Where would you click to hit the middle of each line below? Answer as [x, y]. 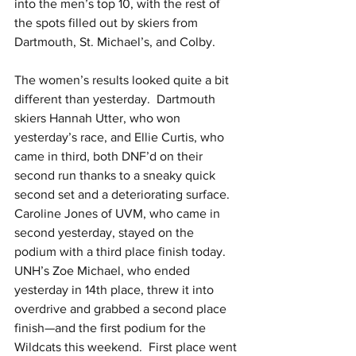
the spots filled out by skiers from [108, 23]
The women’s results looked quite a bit [123, 80]
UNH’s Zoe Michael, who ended [104, 271]
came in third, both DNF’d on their [110, 157]
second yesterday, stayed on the [106, 233]
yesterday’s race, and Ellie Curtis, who [121, 137]
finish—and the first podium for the [112, 328]
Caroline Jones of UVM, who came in [119, 214]
